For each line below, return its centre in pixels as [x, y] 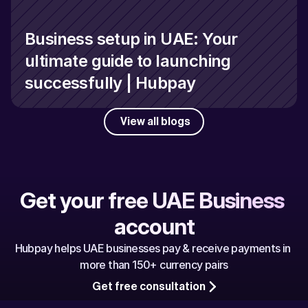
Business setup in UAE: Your [131, 39]
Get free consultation [148, 287]
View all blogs [155, 122]
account [154, 227]
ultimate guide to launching [128, 61]
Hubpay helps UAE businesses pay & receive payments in [153, 249]
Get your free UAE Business [152, 201]
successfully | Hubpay [110, 83]
